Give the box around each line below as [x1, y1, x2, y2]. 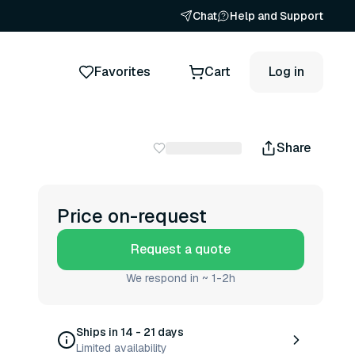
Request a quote [131, 241, 231, 258]
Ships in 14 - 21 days [76, 325, 184, 339]
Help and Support [230, 9, 323, 23]
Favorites [94, 63, 151, 80]
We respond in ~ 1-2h [126, 271, 235, 285]
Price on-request [57, 204, 207, 228]
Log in [269, 63, 304, 80]
